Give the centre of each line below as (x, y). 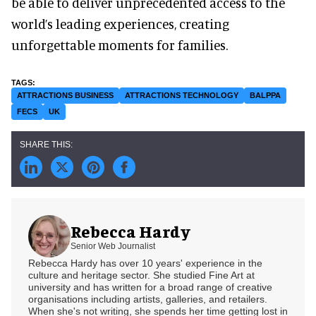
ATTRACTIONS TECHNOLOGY (182, 95)
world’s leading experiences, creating (120, 23)
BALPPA (265, 95)
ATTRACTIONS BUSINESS (65, 95)
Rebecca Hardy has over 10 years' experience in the (145, 263)
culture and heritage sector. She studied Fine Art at (141, 275)
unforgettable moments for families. (120, 44)
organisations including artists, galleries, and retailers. (148, 299)
